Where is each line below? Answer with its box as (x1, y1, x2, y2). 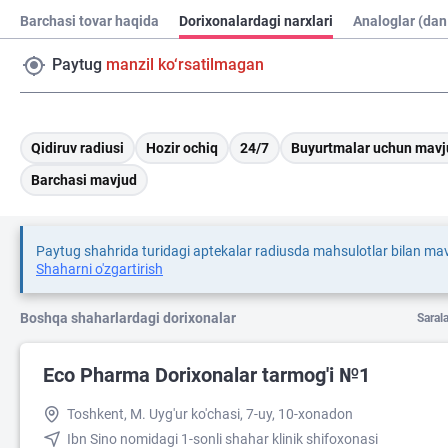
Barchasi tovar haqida (20, 13, 159, 29)
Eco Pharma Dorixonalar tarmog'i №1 (43, 363, 370, 387)
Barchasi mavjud (31, 172, 137, 188)
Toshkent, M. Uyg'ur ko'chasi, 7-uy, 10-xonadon (67, 406, 353, 422)
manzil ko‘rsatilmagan (106, 54, 264, 74)
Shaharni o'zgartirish (36, 261, 163, 277)
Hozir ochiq (146, 140, 218, 156)
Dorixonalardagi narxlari (179, 13, 333, 29)
